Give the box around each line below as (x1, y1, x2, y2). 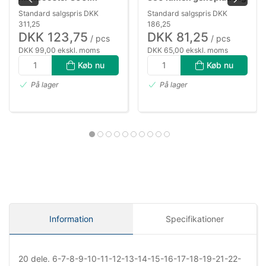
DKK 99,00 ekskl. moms (18, 45, 100, 55)
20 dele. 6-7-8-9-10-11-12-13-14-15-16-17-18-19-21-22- (18, 254, 241, 264)
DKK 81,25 (147, 29, 208, 45)
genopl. (18, 4, 49, 14)
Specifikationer (166, 214, 224, 224)
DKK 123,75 (18, 29, 88, 45)
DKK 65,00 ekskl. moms (147, 45, 228, 55)
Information (49, 214, 93, 224)
